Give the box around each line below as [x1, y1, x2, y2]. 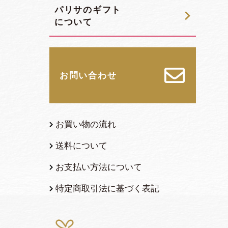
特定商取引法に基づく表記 [55, 183, 159, 193]
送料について [55, 140, 107, 151]
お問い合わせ [60, 70, 117, 80]
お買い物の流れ [55, 119, 116, 129]
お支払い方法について [55, 161, 142, 172]
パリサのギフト [54, 4, 121, 15]
